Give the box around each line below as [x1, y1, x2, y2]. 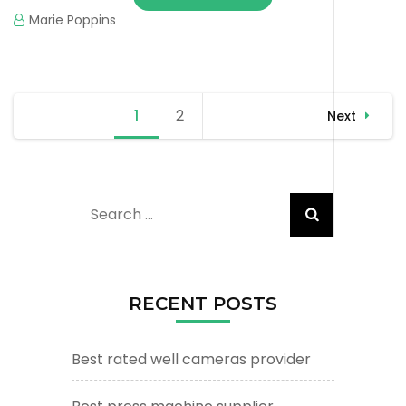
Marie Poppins [29, 10, 116, 29]
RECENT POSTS [129, 292, 277, 314]
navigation [14, 115, 139, 146]
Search [91, 203, 141, 225]
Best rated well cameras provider [72, 348, 311, 370]
